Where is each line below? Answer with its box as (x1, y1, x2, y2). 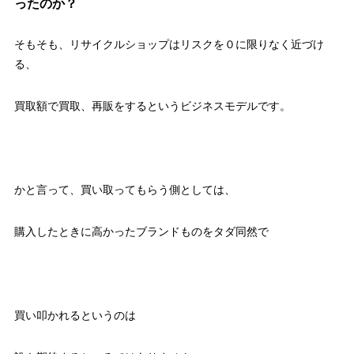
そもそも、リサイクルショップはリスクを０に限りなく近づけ (13, 38, 324, 51)
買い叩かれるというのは (13, 309, 136, 322)
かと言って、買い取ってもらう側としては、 (13, 183, 235, 197)
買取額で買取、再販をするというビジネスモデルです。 (13, 100, 291, 113)
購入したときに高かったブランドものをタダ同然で (13, 225, 269, 239)
